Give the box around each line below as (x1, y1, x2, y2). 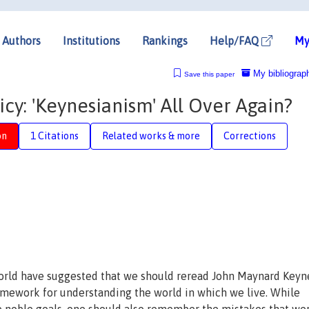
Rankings (142, 34, 188, 47)
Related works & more (102, 130, 200, 141)
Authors (2, 34, 41, 47)
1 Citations (30, 130, 79, 141)
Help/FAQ (210, 34, 261, 47)
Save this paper (183, 70, 235, 78)
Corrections (223, 130, 276, 141)
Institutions (63, 34, 120, 47)
